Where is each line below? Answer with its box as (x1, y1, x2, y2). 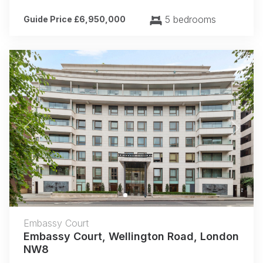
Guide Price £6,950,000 (23, 14, 126, 24)
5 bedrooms (161, 13, 216, 25)
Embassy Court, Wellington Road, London (23, 230, 239, 242)
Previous (26, 128, 64, 140)
